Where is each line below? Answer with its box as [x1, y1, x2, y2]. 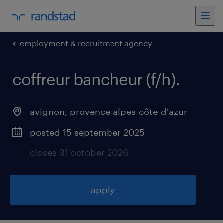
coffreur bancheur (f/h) [12, 70, 176, 88]
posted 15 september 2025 [30, 127, 145, 138]
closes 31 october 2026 [30, 147, 128, 158]
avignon [30, 106, 65, 117]
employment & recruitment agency [20, 38, 152, 48]
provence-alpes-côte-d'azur [70, 106, 187, 117]
